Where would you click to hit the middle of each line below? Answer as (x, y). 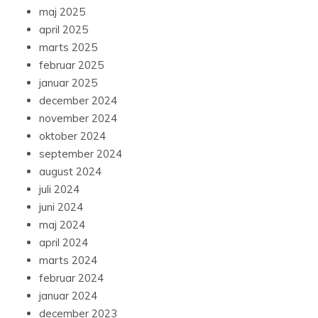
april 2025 (64, 30)
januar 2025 (68, 83)
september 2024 (81, 154)
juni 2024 (61, 207)
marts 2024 (68, 261)
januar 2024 (68, 296)
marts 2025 (68, 48)
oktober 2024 (72, 136)
